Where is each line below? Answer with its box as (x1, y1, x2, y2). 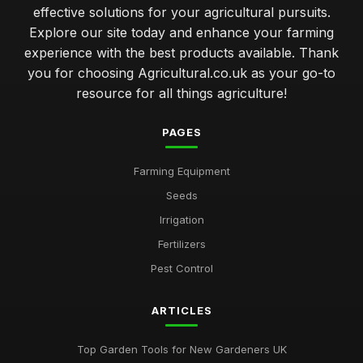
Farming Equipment (133, 164, 230, 177)
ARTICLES (151, 304, 212, 317)
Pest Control (150, 262, 213, 275)
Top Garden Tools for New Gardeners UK (76, 343, 287, 356)
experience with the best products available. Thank (24, 45, 339, 61)
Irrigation (159, 213, 204, 226)
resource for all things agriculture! (76, 85, 287, 101)
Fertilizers (157, 237, 206, 250)
